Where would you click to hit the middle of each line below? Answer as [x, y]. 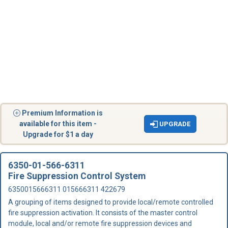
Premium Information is [62, 113]
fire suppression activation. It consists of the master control [103, 213]
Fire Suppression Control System [77, 176]
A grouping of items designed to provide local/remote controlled [111, 202]
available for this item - [58, 124]
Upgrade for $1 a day [58, 134]
